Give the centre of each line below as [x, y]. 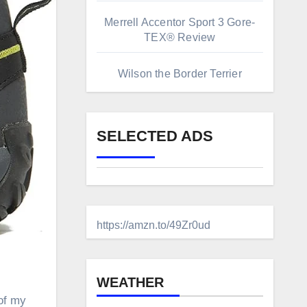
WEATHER [130, 282]
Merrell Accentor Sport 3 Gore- [180, 22]
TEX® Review [180, 37]
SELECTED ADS [155, 136]
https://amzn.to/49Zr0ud [153, 225]
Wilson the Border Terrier [180, 73]
